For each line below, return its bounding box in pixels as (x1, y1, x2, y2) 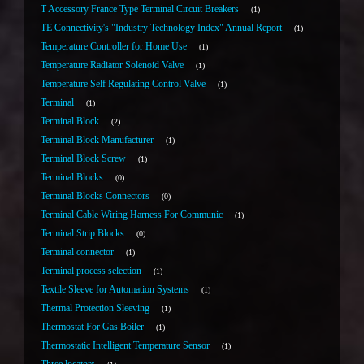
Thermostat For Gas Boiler (41, 322, 144, 332)
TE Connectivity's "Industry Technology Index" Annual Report (41, 23, 282, 33)
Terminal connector (41, 247, 114, 258)
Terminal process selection (41, 266, 141, 276)
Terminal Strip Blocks (41, 228, 124, 239)
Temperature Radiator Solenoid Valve (41, 60, 184, 71)
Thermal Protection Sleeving (41, 303, 149, 314)
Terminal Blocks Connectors (41, 191, 149, 201)
